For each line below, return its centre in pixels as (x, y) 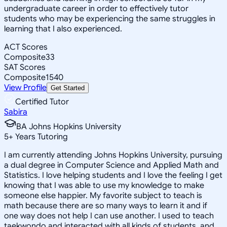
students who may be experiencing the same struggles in (110, 18)
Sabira (16, 112)
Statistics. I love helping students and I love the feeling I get (113, 175)
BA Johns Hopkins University (69, 126)
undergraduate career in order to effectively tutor (96, 8)
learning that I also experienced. (63, 29)
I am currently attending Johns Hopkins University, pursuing (113, 155)
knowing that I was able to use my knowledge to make (104, 185)
